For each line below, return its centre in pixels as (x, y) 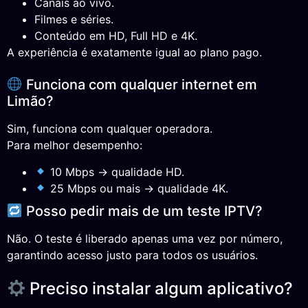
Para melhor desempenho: (75, 145)
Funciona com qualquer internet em (140, 85)
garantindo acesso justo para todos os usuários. (132, 255)
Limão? (30, 101)
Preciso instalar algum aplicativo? (159, 289)
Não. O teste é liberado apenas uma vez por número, (145, 238)
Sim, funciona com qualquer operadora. (110, 129)
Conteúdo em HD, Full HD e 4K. (116, 35)
